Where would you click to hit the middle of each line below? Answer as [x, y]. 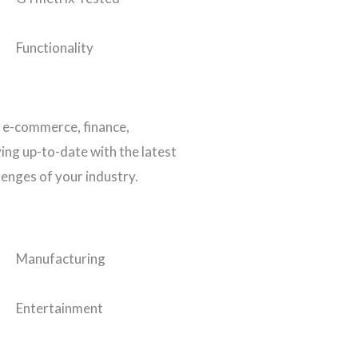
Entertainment [60, 308]
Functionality [55, 48]
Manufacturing [61, 259]
